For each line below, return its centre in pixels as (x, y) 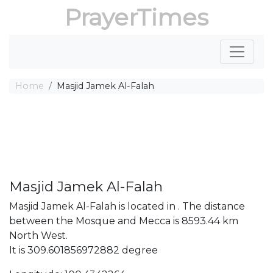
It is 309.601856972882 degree (83, 250)
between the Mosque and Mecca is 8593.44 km (124, 221)
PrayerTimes (136, 17)
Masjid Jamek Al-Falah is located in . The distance (127, 206)
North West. (38, 236)
